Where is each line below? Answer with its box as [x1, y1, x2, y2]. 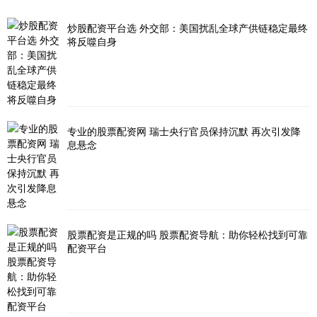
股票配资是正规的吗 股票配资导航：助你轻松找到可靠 [67, 227, 308, 242]
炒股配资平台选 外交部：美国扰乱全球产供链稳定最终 [67, 21, 308, 35]
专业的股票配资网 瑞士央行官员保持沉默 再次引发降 [67, 124, 301, 139]
